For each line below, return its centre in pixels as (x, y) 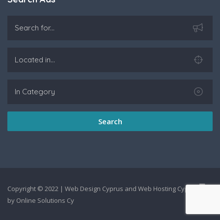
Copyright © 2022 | (36, 188)
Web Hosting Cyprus (168, 188)
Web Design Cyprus (94, 188)
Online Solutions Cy (45, 200)
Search (110, 121)
